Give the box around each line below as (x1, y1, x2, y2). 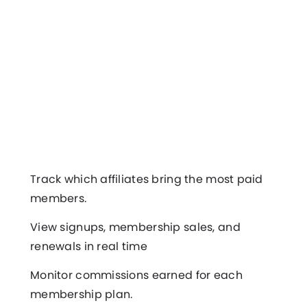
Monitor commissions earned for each (30, 267, 243, 283)
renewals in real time (30, 238, 147, 254)
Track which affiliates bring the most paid (30, 171, 263, 187)
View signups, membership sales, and (30, 219, 241, 235)
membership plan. (30, 286, 133, 302)
